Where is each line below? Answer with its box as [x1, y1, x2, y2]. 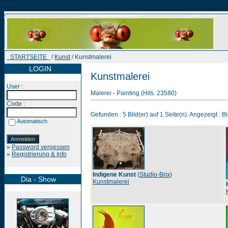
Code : [7, 100, 25, 107]
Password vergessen [12, 144, 70, 151]
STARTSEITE [7, 53, 50, 61]
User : [7, 83, 23, 90]
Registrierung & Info [12, 151, 67, 158]
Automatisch [17, 118, 47, 124]
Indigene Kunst [93, 171, 136, 178]
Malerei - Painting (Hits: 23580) [91, 90, 177, 97]
